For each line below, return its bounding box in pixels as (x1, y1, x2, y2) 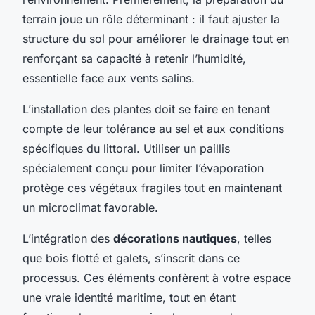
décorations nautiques (113, 231, 237, 245)
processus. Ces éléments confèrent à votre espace (22, 270, 291, 285)
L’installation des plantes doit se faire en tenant (22, 101, 270, 116)
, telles (237, 231, 271, 245)
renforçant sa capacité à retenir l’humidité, (22, 51, 246, 65)
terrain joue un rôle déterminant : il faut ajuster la (22, 11, 280, 26)
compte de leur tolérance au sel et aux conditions (22, 121, 284, 136)
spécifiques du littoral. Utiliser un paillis (22, 141, 230, 155)
